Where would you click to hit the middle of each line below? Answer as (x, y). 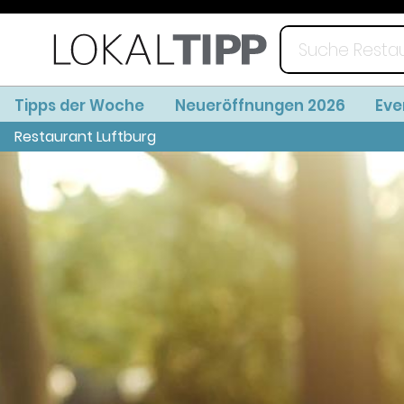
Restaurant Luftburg (85, 137)
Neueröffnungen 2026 (260, 106)
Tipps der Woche (79, 106)
